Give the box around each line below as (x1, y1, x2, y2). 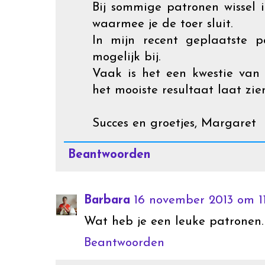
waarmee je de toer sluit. (92, 17, 233, 30)
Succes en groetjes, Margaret (92, 117, 256, 130)
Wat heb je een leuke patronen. (84, 215, 264, 228)
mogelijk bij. (92, 50, 161, 63)
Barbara (84, 194, 130, 207)
